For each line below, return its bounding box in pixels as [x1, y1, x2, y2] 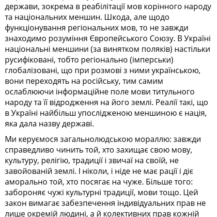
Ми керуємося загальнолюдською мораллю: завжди [5, 134, 201, 145]
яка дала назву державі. [5, 118, 94, 129]
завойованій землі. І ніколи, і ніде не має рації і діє [5, 166, 193, 177]
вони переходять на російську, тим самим [5, 76, 163, 87]
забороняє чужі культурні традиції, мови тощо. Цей [5, 187, 198, 198]
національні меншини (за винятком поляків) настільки [5, 44, 210, 55]
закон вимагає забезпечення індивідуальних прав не [5, 198, 206, 209]
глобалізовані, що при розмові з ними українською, [5, 65, 201, 76]
